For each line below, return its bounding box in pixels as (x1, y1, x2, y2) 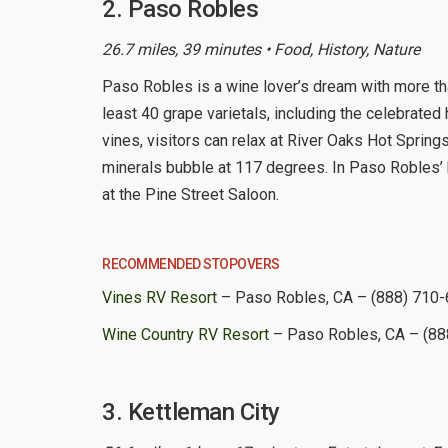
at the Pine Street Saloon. (102, 184, 279, 204)
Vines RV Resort (102, 287, 217, 307)
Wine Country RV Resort (102, 324, 269, 344)
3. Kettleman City (102, 397, 280, 426)
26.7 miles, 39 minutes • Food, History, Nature (102, 39, 420, 59)
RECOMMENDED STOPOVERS (102, 255, 280, 272)
